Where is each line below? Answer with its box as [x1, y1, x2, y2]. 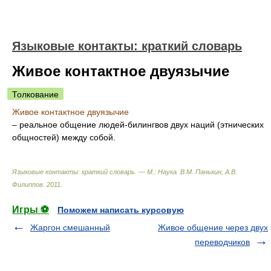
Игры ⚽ [12, 204, 49, 215]
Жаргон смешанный [30, 223, 110, 232]
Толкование [12, 90, 59, 99]
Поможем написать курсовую [57, 205, 184, 215]
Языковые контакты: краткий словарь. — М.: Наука [12, 168, 177, 175]
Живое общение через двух [158, 223, 268, 232]
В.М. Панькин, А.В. [180, 168, 237, 175]
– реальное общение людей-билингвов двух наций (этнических [12, 120, 264, 129]
